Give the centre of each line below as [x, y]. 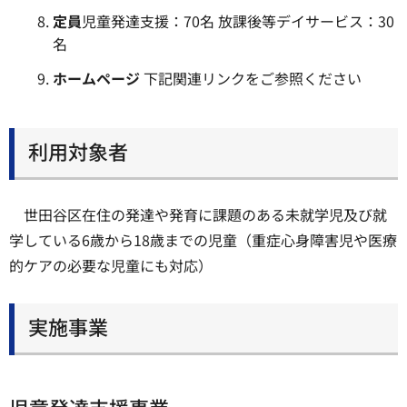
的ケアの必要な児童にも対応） [111, 265]
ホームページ [98, 79]
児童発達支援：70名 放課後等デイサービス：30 [238, 21]
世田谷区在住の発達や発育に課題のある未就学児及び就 [205, 214]
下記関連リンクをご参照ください [253, 79]
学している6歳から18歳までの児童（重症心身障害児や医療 [203, 239]
